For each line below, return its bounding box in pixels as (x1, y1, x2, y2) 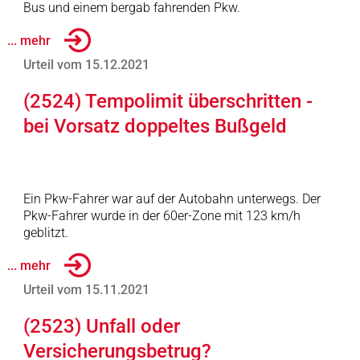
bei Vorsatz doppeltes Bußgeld (22, 115, 287, 137)
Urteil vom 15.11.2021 (22, 282, 149, 297)
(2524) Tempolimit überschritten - (22, 90, 313, 112)
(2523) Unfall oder (22, 315, 180, 337)
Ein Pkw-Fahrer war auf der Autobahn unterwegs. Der (22, 191, 321, 207)
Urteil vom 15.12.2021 (22, 57, 149, 72)
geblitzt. (22, 225, 68, 240)
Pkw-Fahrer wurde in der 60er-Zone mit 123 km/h (22, 208, 301, 223)
